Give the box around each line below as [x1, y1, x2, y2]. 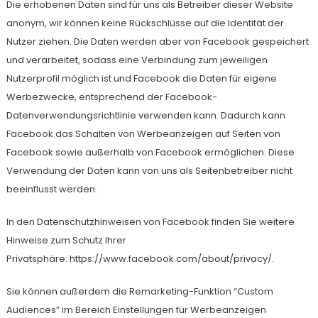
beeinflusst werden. [6, 182, 97, 196]
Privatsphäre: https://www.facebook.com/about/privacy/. [6, 252, 274, 265]
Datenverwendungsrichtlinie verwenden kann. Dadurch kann [6, 109, 285, 122]
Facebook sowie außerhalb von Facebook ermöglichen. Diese [6, 146, 295, 159]
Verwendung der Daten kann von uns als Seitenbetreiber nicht [6, 164, 292, 177]
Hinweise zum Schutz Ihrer [6, 234, 126, 247]
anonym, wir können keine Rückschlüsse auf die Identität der [6, 16, 284, 30]
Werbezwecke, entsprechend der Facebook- [6, 90, 217, 104]
